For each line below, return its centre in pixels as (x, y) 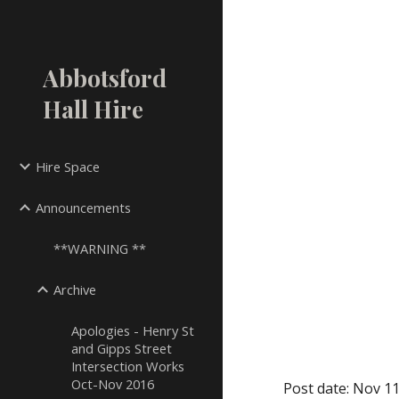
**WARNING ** (100, 248)
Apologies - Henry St (133, 330)
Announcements (83, 208)
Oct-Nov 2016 (113, 384)
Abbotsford (105, 77)
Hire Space (68, 167)
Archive (75, 289)
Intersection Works (128, 366)
